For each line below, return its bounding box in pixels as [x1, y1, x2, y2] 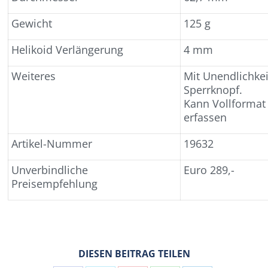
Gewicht [11, 16, 53, 31]
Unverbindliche [11, 163, 89, 177]
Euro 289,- [184, 163, 235, 177]
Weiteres [11, 69, 56, 83]
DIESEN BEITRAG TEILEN [78, 247, 190, 260]
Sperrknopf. [184, 83, 243, 97]
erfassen [184, 110, 227, 124]
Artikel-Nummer [11, 136, 93, 151]
